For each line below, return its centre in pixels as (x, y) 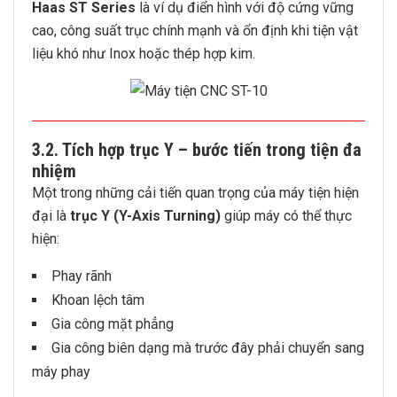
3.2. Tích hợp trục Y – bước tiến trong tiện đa (197, 150)
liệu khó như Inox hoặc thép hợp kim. (144, 54)
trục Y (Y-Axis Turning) (145, 216)
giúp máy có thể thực (286, 216)
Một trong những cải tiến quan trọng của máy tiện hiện (195, 193)
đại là (51, 216)
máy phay (61, 372)
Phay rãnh (82, 276)
